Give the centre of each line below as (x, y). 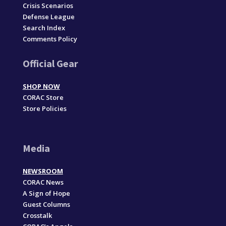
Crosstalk (37, 215)
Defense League (48, 16)
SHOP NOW (41, 86)
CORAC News (43, 182)
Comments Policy (50, 39)
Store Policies (44, 108)
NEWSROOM (43, 171)
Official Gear (50, 63)
